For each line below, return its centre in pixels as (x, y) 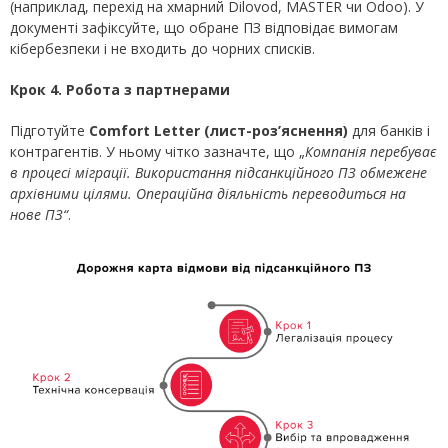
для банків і (389, 131)
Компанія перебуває (370, 152)
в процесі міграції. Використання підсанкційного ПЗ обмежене (218, 173)
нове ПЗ (36, 215)
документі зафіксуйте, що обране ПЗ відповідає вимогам (204, 28)
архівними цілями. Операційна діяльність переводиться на (208, 194)
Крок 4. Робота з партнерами (120, 90)
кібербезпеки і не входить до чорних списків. (162, 49)
